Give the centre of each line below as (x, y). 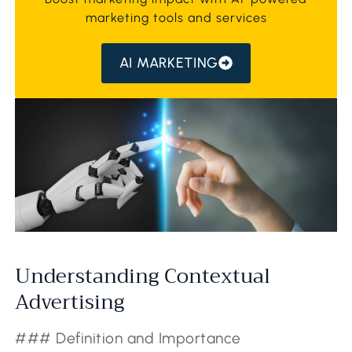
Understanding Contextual (143, 277)
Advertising (70, 302)
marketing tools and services (176, 17)
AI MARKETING (169, 62)
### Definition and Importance (128, 339)
